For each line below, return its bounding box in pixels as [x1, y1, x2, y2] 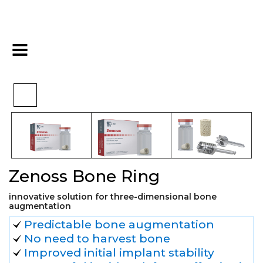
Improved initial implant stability [24, 245, 214, 259]
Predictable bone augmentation [24, 217, 214, 231]
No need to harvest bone [24, 231, 170, 245]
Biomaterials [40, 44, 96, 53]
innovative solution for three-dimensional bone [9, 191, 217, 202]
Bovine [107, 44, 137, 53]
